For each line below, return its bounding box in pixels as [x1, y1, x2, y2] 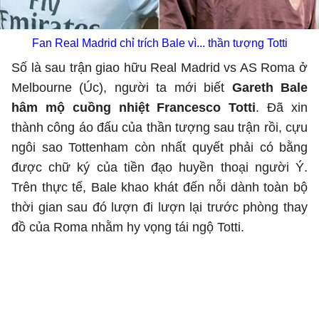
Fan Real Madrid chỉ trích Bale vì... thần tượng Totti [31, 37, 288, 49]
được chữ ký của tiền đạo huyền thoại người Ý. [11, 160, 308, 174]
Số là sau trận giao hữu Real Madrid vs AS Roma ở [11, 61, 308, 75]
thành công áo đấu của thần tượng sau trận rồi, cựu [11, 120, 308, 135]
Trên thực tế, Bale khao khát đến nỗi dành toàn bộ [11, 180, 308, 194]
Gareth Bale [231, 80, 308, 95]
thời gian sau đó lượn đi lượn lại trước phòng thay [11, 200, 308, 214]
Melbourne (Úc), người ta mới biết [11, 80, 232, 95]
